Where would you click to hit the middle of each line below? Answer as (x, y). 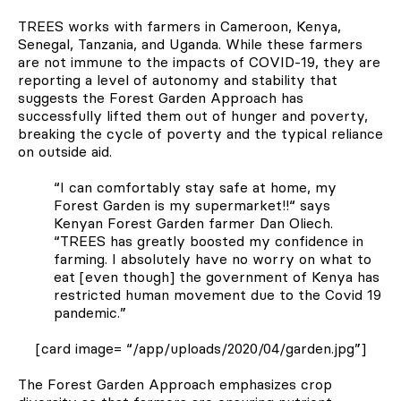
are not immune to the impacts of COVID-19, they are (199, 62)
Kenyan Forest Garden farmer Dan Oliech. (193, 223)
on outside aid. (65, 152)
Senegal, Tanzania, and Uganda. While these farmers (190, 44)
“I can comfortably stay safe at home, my (195, 188)
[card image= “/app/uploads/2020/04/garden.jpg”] (200, 349)
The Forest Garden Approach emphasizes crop (175, 384)
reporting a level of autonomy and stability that (178, 80)
